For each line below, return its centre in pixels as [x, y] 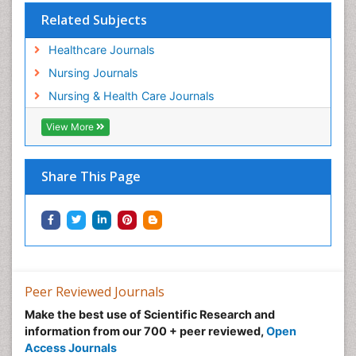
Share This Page [91, 177]
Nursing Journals [93, 73]
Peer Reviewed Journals [95, 292]
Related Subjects [94, 20]
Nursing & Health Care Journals [131, 96]
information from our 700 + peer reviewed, [145, 331]
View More [71, 127]
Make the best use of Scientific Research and [150, 315]
